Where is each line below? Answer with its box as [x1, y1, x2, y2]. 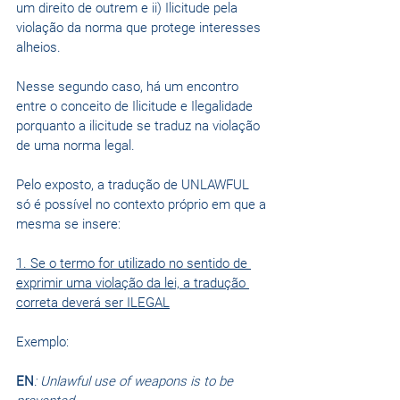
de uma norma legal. [16, 137, 135, 154]
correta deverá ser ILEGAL [16, 295, 170, 312]
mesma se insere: [16, 216, 121, 233]
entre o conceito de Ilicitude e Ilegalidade [16, 98, 256, 115]
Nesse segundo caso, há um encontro [16, 79, 242, 96]
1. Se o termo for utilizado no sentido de [16, 255, 251, 272]
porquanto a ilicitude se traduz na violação [16, 118, 263, 135]
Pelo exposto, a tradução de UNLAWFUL [16, 177, 253, 194]
